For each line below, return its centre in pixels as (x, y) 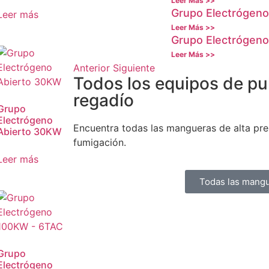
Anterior (92, 68)
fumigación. (101, 142)
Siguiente (134, 68)
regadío (104, 100)
